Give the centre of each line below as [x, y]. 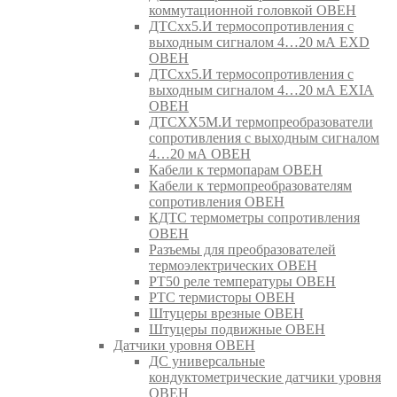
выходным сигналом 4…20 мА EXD [259, 42]
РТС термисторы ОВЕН [222, 297]
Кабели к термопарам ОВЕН [236, 169]
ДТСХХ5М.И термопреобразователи [261, 121]
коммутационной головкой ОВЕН [253, 10]
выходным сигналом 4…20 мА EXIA [261, 90]
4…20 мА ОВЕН [200, 153]
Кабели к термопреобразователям [250, 185]
